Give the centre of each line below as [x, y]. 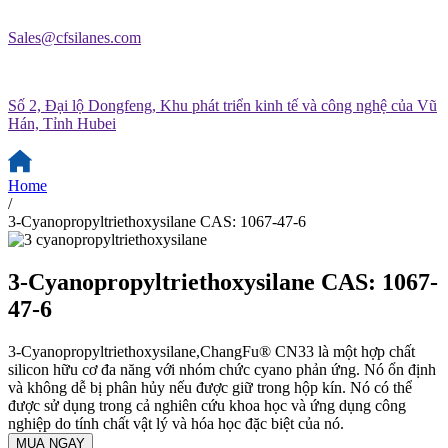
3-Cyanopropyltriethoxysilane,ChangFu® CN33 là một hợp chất [211, 351]
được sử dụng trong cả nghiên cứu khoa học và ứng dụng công [207, 405]
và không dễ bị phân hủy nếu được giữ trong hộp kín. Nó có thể [210, 387]
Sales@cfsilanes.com [74, 37]
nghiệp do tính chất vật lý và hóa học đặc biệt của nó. [176, 423]
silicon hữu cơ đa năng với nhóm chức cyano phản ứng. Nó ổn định [222, 369]
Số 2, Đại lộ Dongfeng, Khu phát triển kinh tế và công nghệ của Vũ [222, 105]
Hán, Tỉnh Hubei [62, 123]
